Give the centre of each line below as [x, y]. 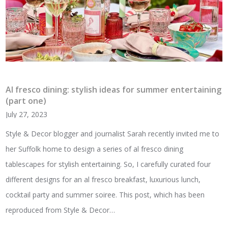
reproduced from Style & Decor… [61, 210]
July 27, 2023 [27, 114]
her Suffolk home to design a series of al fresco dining [95, 149]
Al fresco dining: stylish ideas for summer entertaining [114, 90]
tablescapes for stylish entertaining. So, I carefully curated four [108, 164]
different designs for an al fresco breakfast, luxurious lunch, [103, 179]
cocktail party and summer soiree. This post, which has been [105, 194]
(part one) [26, 101]
